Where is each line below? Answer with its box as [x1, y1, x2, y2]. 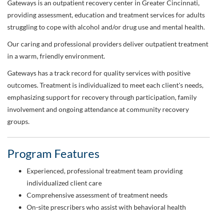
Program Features [7, 146, 99, 161]
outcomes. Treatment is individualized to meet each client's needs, [7, 81, 203, 90]
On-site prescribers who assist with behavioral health [27, 203, 186, 212]
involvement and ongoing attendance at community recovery [7, 105, 189, 114]
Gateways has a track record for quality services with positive [7, 69, 190, 77]
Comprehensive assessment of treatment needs [27, 191, 168, 200]
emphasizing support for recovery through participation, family [7, 93, 197, 102]
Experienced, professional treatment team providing [27, 167, 183, 175]
